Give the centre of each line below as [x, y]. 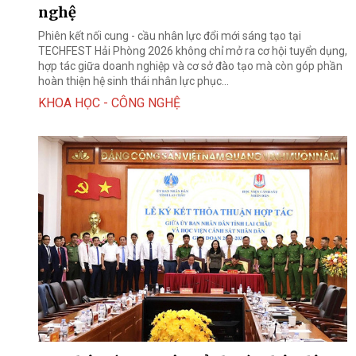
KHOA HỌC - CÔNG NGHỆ [109, 103]
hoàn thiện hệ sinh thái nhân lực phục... [133, 81]
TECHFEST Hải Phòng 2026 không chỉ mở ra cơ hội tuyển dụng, [193, 50]
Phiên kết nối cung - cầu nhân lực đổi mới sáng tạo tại [170, 35]
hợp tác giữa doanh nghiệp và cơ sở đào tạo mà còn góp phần [190, 66]
